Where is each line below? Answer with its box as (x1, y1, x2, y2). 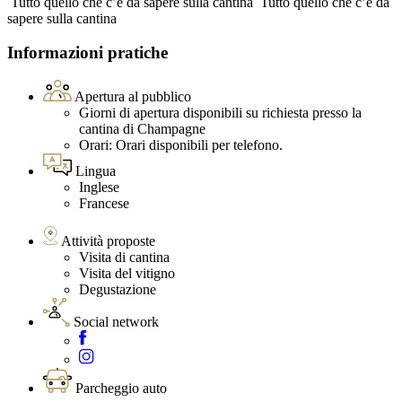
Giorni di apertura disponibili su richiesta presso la (79, 105, 362, 121)
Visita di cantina (79, 249, 170, 266)
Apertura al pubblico (74, 89, 191, 105)
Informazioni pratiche (7, 43, 168, 63)
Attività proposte (61, 233, 155, 249)
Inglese (79, 179, 119, 196)
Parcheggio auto (75, 380, 167, 397)
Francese (79, 196, 129, 212)
